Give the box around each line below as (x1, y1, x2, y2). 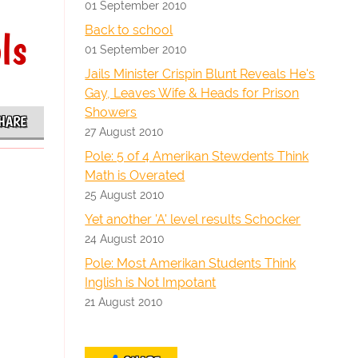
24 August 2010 (85, 232, 165, 245)
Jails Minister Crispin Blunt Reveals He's (85, 66, 316, 82)
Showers (85, 105, 137, 120)
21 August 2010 (85, 295, 164, 308)
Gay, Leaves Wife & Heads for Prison (85, 86, 300, 101)
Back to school (85, 22, 173, 38)
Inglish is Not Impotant (85, 275, 217, 290)
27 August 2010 (85, 125, 165, 138)
